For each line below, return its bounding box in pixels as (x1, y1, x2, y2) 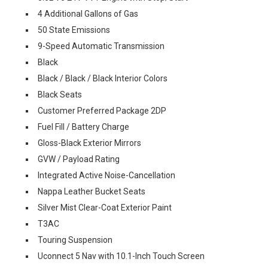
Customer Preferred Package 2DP (38, 106, 166, 115)
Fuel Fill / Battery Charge (38, 122, 129, 132)
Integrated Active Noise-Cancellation (38, 170, 175, 180)
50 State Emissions (38, 25, 110, 35)
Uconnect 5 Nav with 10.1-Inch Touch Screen (38, 251, 205, 261)
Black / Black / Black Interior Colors (38, 74, 167, 83)
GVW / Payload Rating (38, 154, 120, 164)
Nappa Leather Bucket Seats (38, 187, 145, 196)
